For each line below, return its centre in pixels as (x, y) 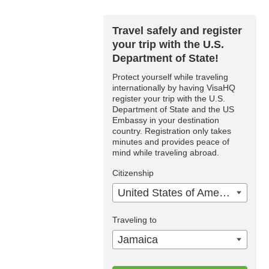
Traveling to (134, 220)
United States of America (225, 193)
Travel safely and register (177, 31)
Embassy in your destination (166, 120)
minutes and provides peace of (171, 142)
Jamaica (138, 240)
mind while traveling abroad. (166, 153)
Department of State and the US (173, 109)
